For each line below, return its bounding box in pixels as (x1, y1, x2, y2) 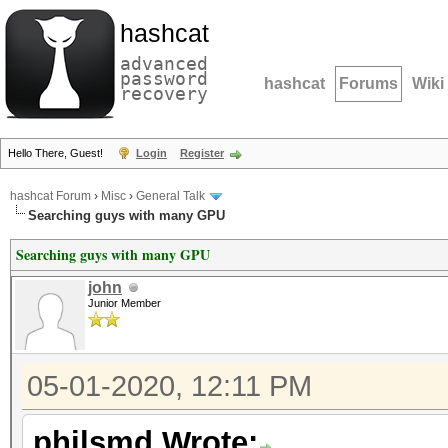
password (120, 68, 208, 89)
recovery (120, 83, 208, 104)
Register (180, 147, 224, 159)
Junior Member (88, 297, 161, 309)
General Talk (136, 189, 205, 204)
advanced (120, 53, 208, 74)
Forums (339, 75, 398, 92)
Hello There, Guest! (8, 147, 106, 159)
